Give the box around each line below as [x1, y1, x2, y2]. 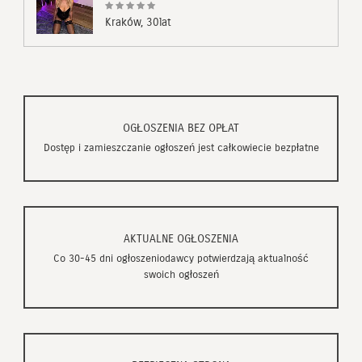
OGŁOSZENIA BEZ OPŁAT [123, 120, 239, 135]
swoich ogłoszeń [143, 267, 219, 281]
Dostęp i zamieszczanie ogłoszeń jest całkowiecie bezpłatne [43, 141, 319, 154]
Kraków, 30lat [105, 15, 171, 29]
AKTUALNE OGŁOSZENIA [124, 231, 238, 246]
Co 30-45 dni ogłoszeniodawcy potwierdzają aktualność [53, 251, 309, 265]
